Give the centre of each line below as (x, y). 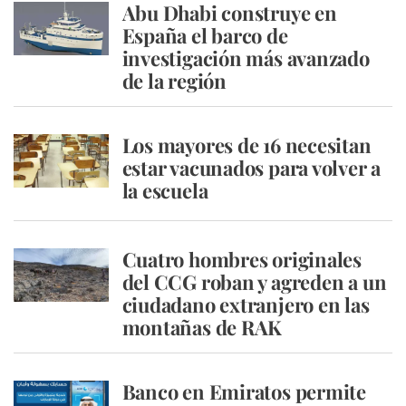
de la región (174, 81)
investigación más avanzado (246, 58)
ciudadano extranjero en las (246, 304)
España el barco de (205, 35)
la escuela (165, 190)
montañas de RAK (202, 327)
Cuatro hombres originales (242, 259)
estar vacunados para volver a (251, 168)
